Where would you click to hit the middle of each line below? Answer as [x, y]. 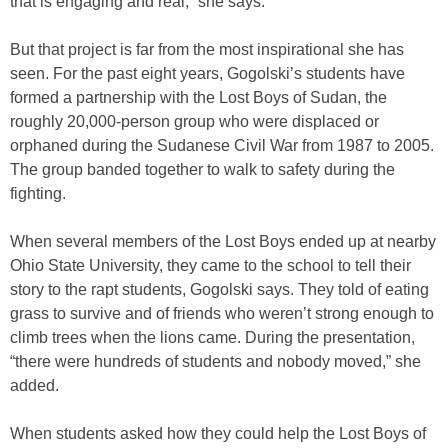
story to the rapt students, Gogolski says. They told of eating [219, 290]
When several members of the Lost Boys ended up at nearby [223, 242]
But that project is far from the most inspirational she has [207, 50]
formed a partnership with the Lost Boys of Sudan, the [198, 98]
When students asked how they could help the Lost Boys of [218, 434]
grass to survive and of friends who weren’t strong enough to [222, 314]
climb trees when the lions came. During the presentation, [212, 338]
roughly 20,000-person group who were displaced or [194, 122]
